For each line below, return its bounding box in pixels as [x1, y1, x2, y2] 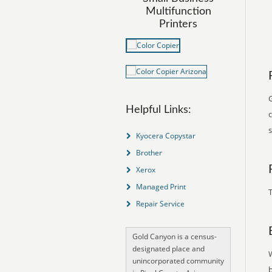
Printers [159, 19, 197, 30]
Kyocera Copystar [135, 131, 195, 141]
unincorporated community [132, 256, 224, 266]
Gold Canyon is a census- [132, 231, 217, 242]
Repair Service [135, 199, 185, 209]
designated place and [132, 243, 205, 254]
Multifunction [145, 6, 211, 17]
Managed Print [135, 182, 186, 192]
